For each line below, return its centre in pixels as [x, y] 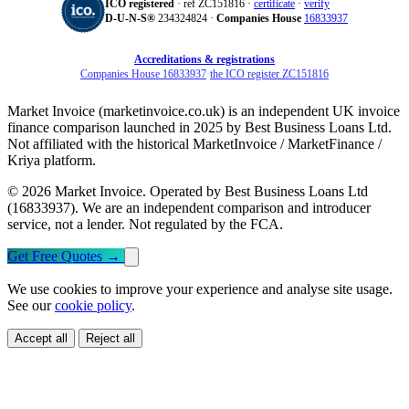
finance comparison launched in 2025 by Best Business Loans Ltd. [199, 128]
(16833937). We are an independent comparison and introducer [189, 208]
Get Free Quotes [57, 257]
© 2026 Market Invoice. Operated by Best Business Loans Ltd [188, 192]
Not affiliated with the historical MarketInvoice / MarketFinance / [194, 144]
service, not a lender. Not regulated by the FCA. [145, 225]
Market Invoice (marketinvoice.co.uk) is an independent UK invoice [204, 111]
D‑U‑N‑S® [130, 18]
